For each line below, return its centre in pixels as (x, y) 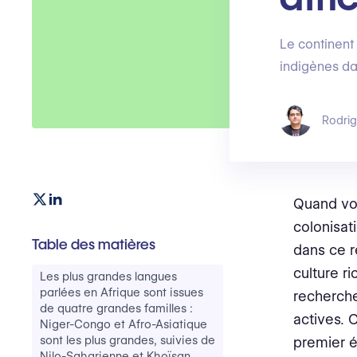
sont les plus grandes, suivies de (127, 340)
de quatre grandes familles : (116, 308)
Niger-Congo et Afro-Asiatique (124, 324)
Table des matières (94, 244)
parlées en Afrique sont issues (122, 292)
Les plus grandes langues (108, 277)
